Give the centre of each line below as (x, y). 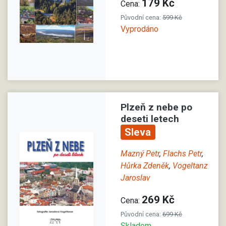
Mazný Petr (140, 154)
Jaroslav (135, 178)
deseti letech (150, 119)
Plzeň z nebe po (156, 107)
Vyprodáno (139, 29)
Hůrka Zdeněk (145, 166)
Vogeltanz (190, 166)
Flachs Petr (182, 154)
